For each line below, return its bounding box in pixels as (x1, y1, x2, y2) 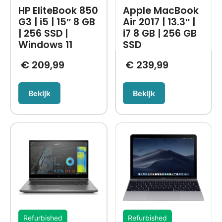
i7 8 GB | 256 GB (123, 27, 197, 41)
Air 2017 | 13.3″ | (123, 15, 195, 29)
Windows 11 (18, 38, 72, 52)
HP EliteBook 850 (18, 4, 98, 18)
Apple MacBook (123, 4, 199, 18)
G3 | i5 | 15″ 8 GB (18, 15, 95, 29)
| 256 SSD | (18, 27, 68, 41)
